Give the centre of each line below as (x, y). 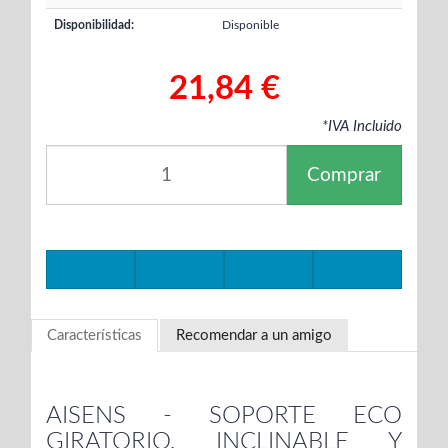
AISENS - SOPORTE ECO (224, 416)
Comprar (344, 175)
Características (94, 336)
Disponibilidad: (94, 25)
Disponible (250, 25)
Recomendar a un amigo (254, 336)
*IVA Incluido (362, 127)
